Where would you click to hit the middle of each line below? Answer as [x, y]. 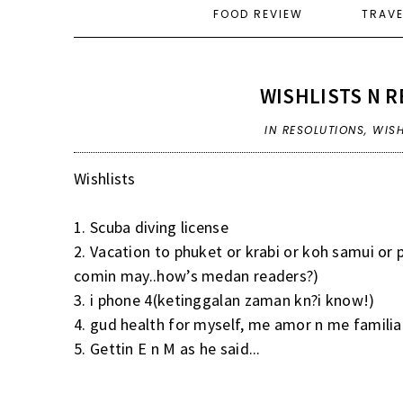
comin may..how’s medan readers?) [197, 275]
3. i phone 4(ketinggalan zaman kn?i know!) [224, 300]
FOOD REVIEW [258, 13]
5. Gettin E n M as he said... [167, 348]
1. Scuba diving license [151, 227]
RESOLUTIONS [323, 130]
